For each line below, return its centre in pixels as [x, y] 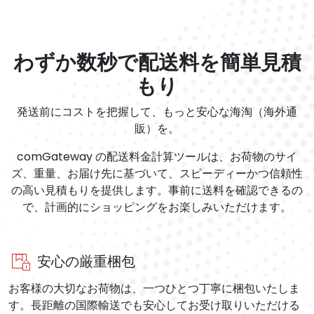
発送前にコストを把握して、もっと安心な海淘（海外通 [157, 112]
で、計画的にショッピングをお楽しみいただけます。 [157, 207]
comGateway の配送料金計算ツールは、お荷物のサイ [157, 157]
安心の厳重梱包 [86, 261]
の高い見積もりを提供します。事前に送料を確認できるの [157, 191]
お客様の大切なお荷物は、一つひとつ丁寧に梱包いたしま [154, 289]
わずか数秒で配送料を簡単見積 [157, 63]
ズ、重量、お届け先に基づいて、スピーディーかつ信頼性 [157, 174]
